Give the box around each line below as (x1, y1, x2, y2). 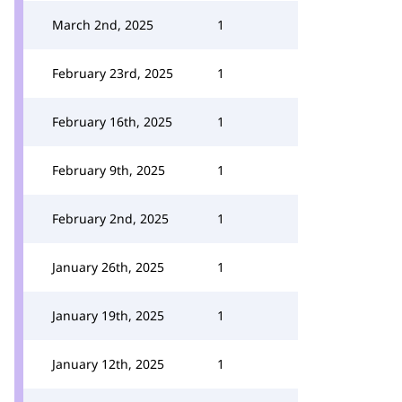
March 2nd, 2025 (52, 16, 153, 33)
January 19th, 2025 (52, 307, 164, 324)
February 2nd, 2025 (52, 210, 169, 227)
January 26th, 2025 (52, 258, 164, 275)
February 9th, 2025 (52, 162, 165, 179)
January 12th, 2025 (52, 355, 164, 372)
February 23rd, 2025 (52, 65, 173, 82)
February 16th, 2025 (52, 113, 172, 130)
